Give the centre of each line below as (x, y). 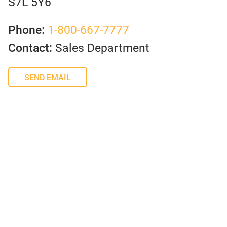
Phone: (26, 30)
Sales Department (102, 47)
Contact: (32, 47)
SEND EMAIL (48, 77)
